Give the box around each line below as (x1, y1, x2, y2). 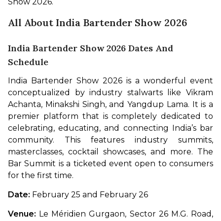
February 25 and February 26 (32, 190, 148, 200)
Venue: (8, 209, 39, 219)
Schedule (8, 56, 48, 68)
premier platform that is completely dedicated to (8, 111, 213, 121)
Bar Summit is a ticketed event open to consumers (8, 159, 213, 169)
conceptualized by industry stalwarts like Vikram (8, 88, 213, 98)
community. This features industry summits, (8, 135, 213, 145)
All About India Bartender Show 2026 (8, 16, 187, 29)
